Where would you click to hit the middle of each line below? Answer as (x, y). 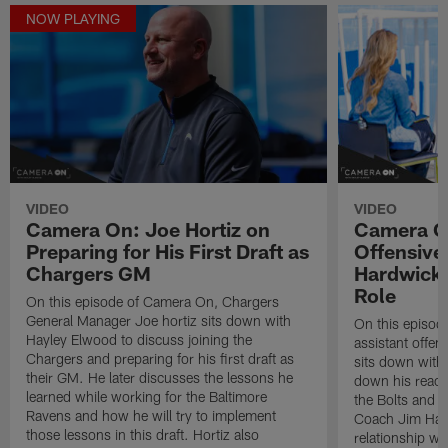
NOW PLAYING (73, 19)
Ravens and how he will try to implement (151, 416)
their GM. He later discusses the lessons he (160, 378)
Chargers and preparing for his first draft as (160, 359)
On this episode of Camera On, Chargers (153, 302)
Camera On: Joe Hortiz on (148, 229)
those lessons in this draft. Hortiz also (143, 435)
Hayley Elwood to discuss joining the (139, 340)
